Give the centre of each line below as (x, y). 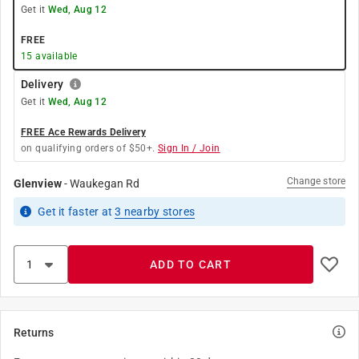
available (55, 56)
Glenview (38, 184)
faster (83, 212)
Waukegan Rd (105, 184)
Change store (316, 181)
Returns (34, 333)
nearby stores (158, 212)
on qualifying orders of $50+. (88, 148)
